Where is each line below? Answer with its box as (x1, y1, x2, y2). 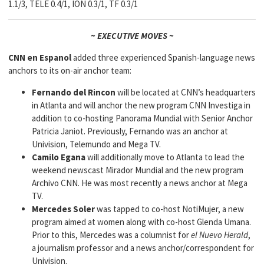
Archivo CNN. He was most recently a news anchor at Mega (32, 177, 247, 189)
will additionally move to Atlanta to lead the (85, 151, 245, 163)
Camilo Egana (32, 151, 85, 163)
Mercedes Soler (32, 203, 95, 214)
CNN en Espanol (8, 52, 71, 63)
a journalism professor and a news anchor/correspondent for (32, 242, 254, 253)
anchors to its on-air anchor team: (8, 65, 131, 76)
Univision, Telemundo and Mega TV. (32, 138, 161, 150)
